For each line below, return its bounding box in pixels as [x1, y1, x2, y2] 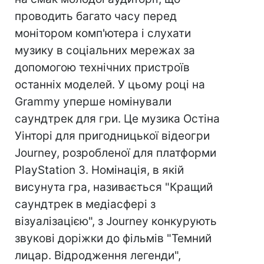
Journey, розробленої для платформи [15, 146, 216, 160]
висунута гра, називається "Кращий [15, 180, 213, 194]
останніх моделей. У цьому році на [15, 78, 205, 92]
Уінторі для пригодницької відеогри [15, 129, 210, 143]
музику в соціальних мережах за [15, 44, 195, 58]
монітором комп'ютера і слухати [15, 27, 191, 41]
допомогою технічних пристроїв [15, 61, 190, 75]
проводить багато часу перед [15, 9, 177, 24]
